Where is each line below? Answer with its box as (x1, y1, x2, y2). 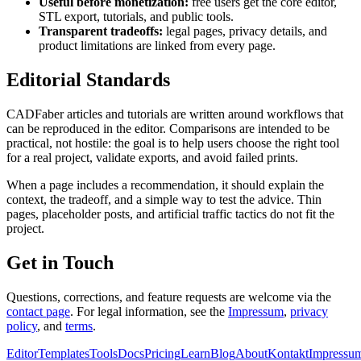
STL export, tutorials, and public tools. (39, 10, 234, 24)
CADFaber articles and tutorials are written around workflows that (6, 107, 343, 122)
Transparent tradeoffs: (39, 24, 163, 39)
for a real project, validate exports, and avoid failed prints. (6, 151, 298, 165)
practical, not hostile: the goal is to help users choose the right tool (6, 136, 339, 151)
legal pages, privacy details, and (163, 24, 327, 39)
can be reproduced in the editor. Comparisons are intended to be (6, 122, 330, 136)
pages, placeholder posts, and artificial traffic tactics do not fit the (6, 207, 334, 222)
